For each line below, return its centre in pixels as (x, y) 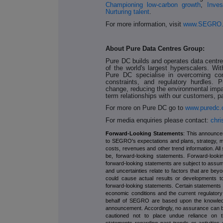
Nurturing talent (128, 12)
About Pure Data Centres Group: (155, 49)
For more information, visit (144, 24)
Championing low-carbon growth (153, 5)
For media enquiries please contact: (157, 120)
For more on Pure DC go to (145, 108)
